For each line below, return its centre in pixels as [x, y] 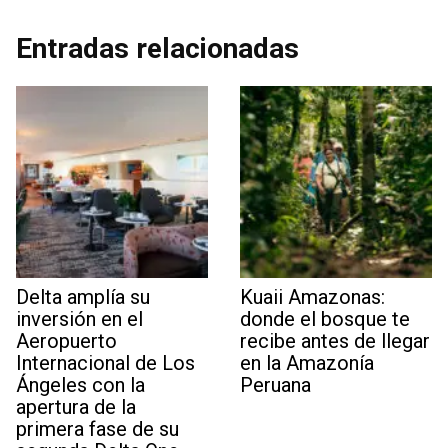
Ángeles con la [80, 385]
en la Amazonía [307, 363]
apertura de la [76, 407]
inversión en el [79, 319]
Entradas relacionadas [157, 48]
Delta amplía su [83, 297]
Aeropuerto [66, 341]
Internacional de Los [105, 363]
